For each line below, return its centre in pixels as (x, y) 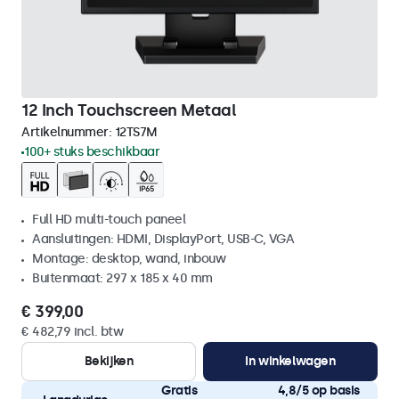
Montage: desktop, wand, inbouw (129, 259)
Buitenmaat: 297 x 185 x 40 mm (122, 278)
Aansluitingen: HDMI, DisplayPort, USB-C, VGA (163, 239)
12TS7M (136, 132)
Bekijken (109, 361)
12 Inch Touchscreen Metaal (129, 110)
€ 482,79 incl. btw (72, 332)
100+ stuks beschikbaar (92, 152)
